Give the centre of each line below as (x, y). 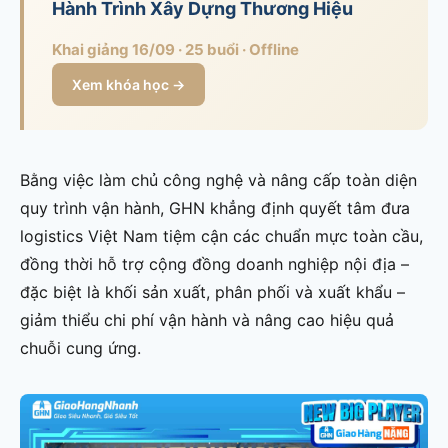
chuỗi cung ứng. (80, 347)
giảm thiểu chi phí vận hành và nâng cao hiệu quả (207, 319)
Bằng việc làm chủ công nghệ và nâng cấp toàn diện (218, 179)
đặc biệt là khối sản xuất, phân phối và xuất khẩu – (212, 291)
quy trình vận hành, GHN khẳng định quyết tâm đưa (215, 207)
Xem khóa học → (128, 84)
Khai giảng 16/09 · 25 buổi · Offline (175, 49)
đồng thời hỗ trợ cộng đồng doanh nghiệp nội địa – (214, 263)
